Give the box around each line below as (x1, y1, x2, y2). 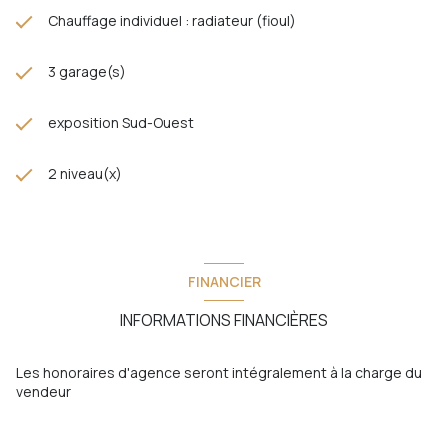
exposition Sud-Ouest (48, 112, 194, 132)
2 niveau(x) (48, 163, 122, 183)
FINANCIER (187, 272, 261, 292)
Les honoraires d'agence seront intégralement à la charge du (16, 362, 422, 382)
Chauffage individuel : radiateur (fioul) (48, 10, 296, 30)
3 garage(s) (48, 61, 126, 81)
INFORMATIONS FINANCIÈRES (120, 308, 328, 331)
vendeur (16, 381, 71, 401)
